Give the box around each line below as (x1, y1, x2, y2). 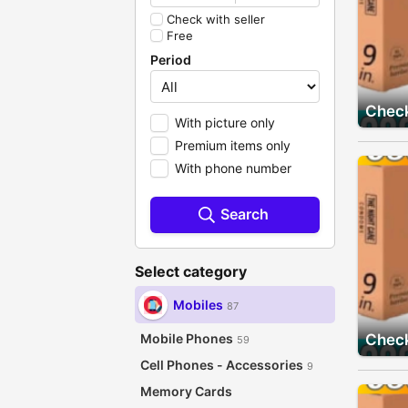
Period (150, 52, 191, 67)
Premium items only (175, 138, 291, 153)
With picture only (175, 115, 275, 130)
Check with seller (167, 12, 265, 26)
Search (219, 205, 269, 223)
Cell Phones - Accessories (140, 357, 303, 372)
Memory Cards (140, 383, 232, 399)
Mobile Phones (140, 331, 233, 346)
